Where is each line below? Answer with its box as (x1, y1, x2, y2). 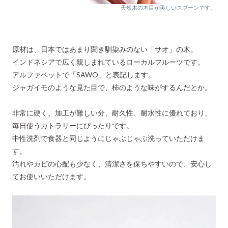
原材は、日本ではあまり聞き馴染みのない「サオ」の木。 (12, 45, 197, 54)
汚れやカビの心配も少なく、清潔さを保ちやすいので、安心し (12, 159, 212, 168)
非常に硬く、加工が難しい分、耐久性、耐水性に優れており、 (12, 108, 212, 118)
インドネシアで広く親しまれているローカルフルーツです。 (12, 58, 205, 67)
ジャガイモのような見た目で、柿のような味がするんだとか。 (12, 83, 212, 92)
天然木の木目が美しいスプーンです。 (120, 4, 216, 11)
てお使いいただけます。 (12, 172, 91, 181)
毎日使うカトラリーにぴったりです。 (12, 121, 133, 130)
